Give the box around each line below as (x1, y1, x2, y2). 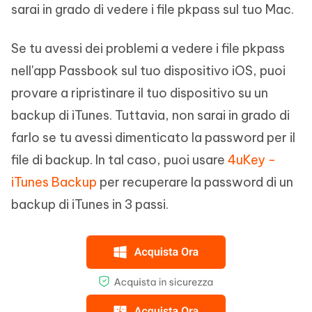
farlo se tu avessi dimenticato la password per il (11, 129, 295, 146)
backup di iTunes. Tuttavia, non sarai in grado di (11, 107, 290, 123)
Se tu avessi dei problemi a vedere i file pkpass (11, 40, 285, 56)
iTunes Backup (11, 173, 97, 190)
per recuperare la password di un (97, 173, 293, 190)
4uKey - (228, 151, 276, 168)
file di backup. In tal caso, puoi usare (11, 151, 228, 168)
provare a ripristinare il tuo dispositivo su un (11, 84, 268, 101)
